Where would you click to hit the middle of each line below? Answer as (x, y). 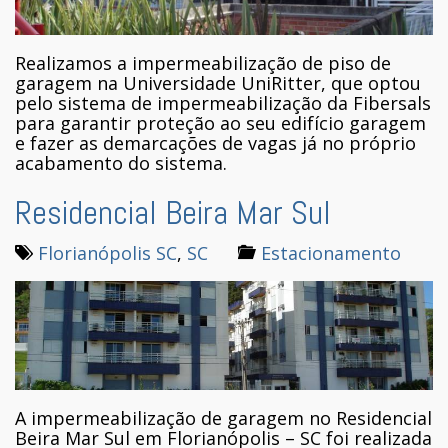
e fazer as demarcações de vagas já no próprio (215, 143)
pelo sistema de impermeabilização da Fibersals (223, 103)
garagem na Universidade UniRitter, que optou (218, 83)
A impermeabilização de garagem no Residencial (223, 417)
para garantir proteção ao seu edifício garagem (220, 123)
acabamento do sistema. (121, 163)
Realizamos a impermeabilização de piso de (203, 63)
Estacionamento (331, 253)
